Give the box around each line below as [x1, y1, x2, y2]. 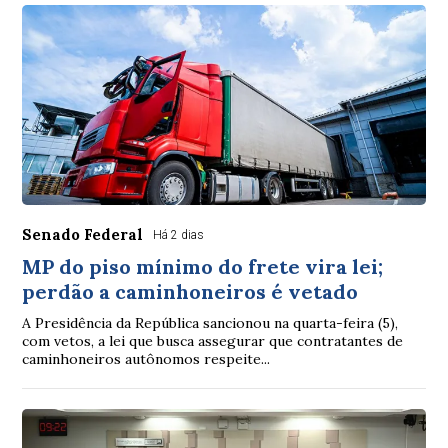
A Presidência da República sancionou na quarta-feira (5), [22, 314, 399, 332]
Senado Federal [22, 225, 144, 244]
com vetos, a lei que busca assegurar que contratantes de [22, 332, 404, 350]
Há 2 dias [153, 228, 205, 242]
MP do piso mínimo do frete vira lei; [22, 254, 384, 279]
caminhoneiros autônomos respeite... [22, 350, 271, 368]
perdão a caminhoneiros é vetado [22, 279, 359, 304]
